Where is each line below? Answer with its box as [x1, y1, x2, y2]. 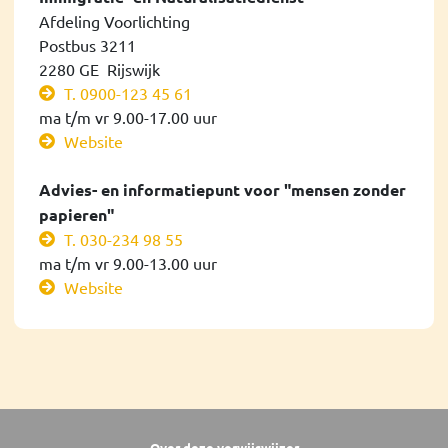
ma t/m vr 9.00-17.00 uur [39, 106, 217, 127]
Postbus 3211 [39, 34, 136, 55]
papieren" [39, 203, 114, 225]
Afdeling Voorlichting [39, 10, 190, 31]
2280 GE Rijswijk [39, 58, 160, 79]
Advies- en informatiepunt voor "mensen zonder [39, 178, 406, 200]
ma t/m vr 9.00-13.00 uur [39, 252, 217, 273]
